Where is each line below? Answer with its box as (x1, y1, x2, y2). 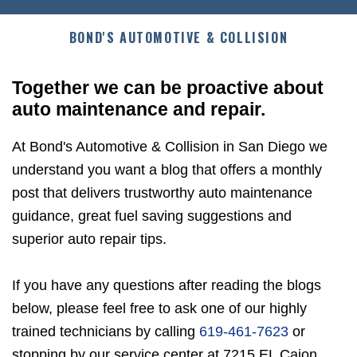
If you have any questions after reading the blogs (12, 277, 321, 293)
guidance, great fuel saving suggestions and (12, 207, 292, 224)
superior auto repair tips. (12, 230, 167, 247)
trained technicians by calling (12, 323, 199, 339)
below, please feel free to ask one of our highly (12, 300, 307, 316)
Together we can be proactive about (12, 78, 324, 99)
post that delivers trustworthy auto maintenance (12, 184, 312, 201)
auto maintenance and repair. (12, 100, 265, 120)
